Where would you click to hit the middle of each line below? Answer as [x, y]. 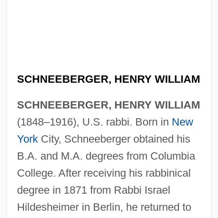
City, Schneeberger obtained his [114, 139]
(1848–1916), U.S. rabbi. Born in [94, 122]
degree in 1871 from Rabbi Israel [93, 190]
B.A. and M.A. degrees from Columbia [106, 156]
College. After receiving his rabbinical [104, 173]
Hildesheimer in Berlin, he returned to [104, 207]
